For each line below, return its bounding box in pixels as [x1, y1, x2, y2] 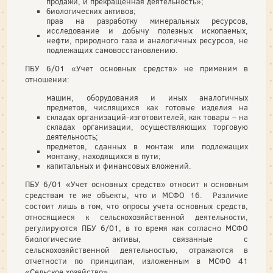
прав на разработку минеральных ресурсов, [46, 16, 248, 26]
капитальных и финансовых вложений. [46, 161, 191, 171]
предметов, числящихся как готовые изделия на [46, 102, 248, 113]
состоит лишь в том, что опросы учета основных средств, [25, 201, 248, 211]
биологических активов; [46, 6, 136, 16]
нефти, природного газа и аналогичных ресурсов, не [46, 35, 248, 46]
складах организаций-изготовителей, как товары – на [46, 112, 248, 122]
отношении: [25, 74, 69, 85]
